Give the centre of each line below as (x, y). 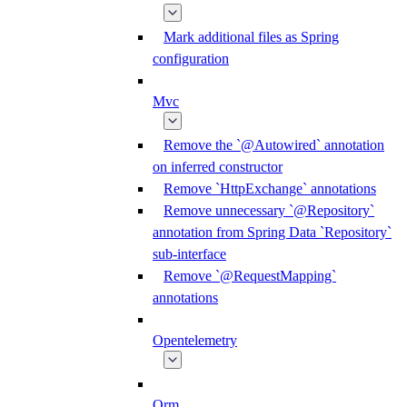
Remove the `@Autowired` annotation (274, 145)
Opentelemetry (195, 340)
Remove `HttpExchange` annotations (270, 189)
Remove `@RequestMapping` (250, 276)
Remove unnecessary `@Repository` (269, 210)
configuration (191, 59)
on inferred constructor (218, 167)
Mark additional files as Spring (251, 37)
